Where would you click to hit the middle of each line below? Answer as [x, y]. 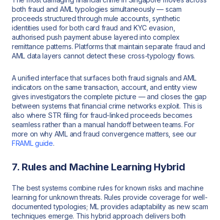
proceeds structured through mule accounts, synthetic [96, 19]
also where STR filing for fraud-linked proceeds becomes [102, 115]
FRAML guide [32, 143]
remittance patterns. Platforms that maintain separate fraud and [109, 47]
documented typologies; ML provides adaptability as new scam [110, 207]
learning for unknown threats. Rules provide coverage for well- [110, 197]
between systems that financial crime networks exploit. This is [107, 106]
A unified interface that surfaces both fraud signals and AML [104, 78]
